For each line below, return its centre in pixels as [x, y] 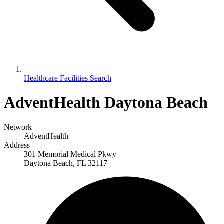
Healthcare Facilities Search [68, 78]
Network [18, 127]
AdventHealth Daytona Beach [106, 103]
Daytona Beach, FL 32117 [66, 163]
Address [17, 145]
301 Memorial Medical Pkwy [70, 154]
